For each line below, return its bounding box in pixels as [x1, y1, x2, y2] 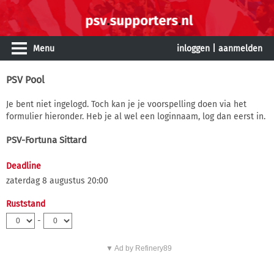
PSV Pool [6, 74, 45, 86]
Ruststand [6, 199, 45, 209]
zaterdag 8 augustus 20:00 [6, 176, 108, 186]
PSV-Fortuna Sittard [6, 135, 87, 146]
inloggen [177, 43, 210, 54]
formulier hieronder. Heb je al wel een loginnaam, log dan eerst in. [6, 111, 265, 122]
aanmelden [218, 43, 262, 54]
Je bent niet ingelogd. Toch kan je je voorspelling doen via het [6, 99, 246, 109]
